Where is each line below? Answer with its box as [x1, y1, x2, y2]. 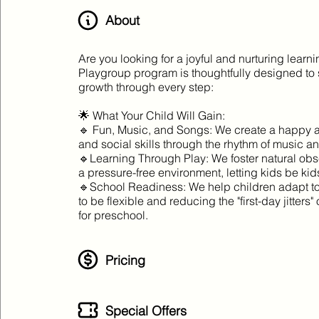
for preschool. [78, 208, 149, 222]
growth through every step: [78, 80, 214, 94]
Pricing [105, 252, 146, 268]
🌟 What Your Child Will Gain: [78, 108, 226, 122]
